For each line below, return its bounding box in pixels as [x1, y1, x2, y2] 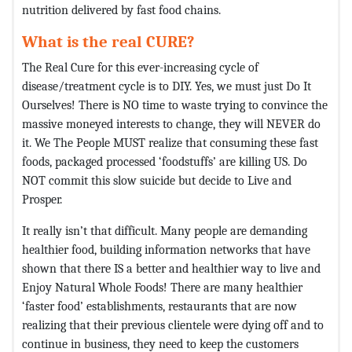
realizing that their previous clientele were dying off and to [22, 317, 324, 332]
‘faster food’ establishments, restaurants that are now [22, 298, 297, 313]
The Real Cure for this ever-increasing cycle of [22, 59, 258, 75]
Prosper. [22, 191, 62, 207]
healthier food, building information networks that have [22, 241, 310, 257]
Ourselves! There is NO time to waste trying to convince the [22, 97, 328, 112]
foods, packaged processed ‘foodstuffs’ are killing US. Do [22, 153, 307, 169]
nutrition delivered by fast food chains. [22, 2, 221, 17]
